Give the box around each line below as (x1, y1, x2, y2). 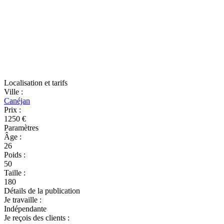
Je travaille (4, 195, 39, 204)
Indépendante (4, 204, 46, 213)
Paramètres (4, 123, 38, 132)
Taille (4, 168, 23, 177)
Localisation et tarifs (4, 78, 67, 87)
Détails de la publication (4, 186, 80, 195)
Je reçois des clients (4, 213, 67, 222)
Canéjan (4, 96, 30, 105)
